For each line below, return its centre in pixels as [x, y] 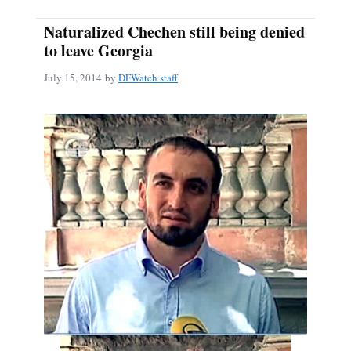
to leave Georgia [98, 50]
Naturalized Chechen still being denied [174, 31]
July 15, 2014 [73, 78]
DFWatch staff [148, 78]
